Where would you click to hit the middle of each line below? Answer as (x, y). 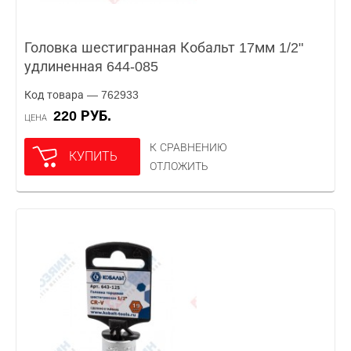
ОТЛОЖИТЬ (179, 166)
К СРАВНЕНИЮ (188, 147)
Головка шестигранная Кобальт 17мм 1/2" (164, 48)
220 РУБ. (86, 116)
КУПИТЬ (93, 156)
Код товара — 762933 (81, 95)
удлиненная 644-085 (91, 67)
